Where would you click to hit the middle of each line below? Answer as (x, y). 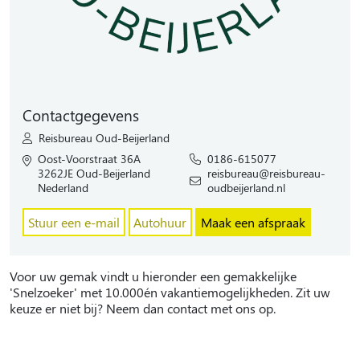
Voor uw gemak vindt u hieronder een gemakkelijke (153, 276)
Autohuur (160, 222)
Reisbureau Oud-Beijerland (104, 138)
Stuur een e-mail (74, 222)
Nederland (63, 188)
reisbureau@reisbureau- (266, 174)
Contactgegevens (81, 115)
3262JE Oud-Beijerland (94, 174)
